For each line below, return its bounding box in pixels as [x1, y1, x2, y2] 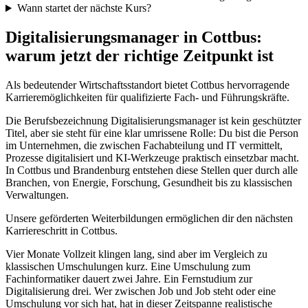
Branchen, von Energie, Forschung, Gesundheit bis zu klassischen [5, 177, 292, 189]
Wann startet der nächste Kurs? [16, 2, 151, 14]
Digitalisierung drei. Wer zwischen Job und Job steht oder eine [5, 285, 276, 298]
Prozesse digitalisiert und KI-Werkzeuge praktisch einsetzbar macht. [5, 152, 299, 164]
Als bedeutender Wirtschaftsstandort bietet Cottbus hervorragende [5, 79, 289, 91]
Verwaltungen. [5, 189, 69, 201]
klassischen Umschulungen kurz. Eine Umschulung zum [5, 261, 250, 273]
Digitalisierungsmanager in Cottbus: [5, 28, 262, 47]
